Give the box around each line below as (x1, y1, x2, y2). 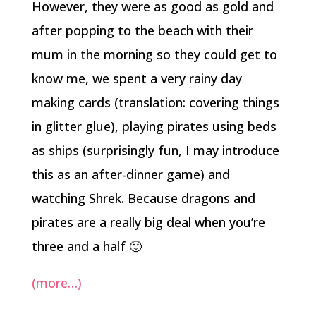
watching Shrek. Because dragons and (31, 189, 255, 207)
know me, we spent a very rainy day (31, 69, 242, 87)
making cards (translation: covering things (31, 93, 279, 111)
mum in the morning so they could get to (31, 45, 277, 63)
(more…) (31, 274, 82, 291)
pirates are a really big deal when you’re (31, 213, 265, 231)
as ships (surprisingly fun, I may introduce (31, 141, 279, 159)
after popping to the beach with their (31, 21, 253, 39)
